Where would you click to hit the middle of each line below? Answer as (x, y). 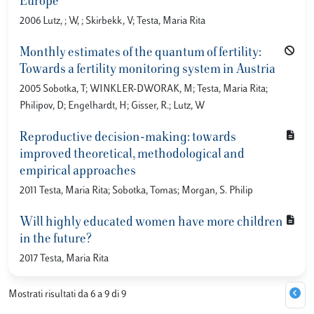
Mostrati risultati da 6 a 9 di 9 (67, 295)
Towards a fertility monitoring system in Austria (148, 70)
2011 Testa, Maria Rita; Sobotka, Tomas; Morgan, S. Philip (136, 191)
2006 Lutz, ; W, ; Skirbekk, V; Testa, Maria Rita (112, 21)
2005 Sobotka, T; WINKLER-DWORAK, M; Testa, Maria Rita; (144, 89)
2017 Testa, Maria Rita (64, 259)
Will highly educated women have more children (151, 223)
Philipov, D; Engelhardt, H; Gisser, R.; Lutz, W (112, 106)
